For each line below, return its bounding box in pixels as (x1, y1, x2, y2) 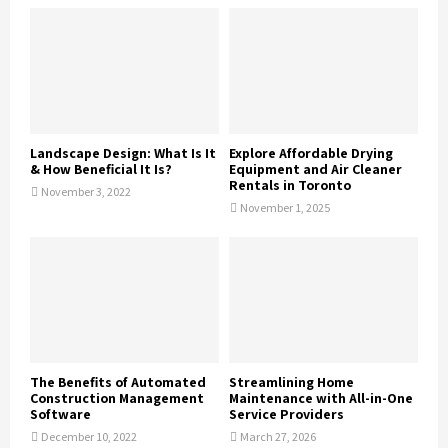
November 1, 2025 (240, 200, 330, 216)
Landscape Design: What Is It (30, 144, 216, 163)
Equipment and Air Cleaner (229, 160, 402, 179)
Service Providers (229, 405, 344, 424)
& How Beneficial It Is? (30, 160, 172, 179)
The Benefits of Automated (30, 373, 206, 392)
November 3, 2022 (41, 184, 131, 200)
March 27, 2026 (240, 429, 316, 445)
